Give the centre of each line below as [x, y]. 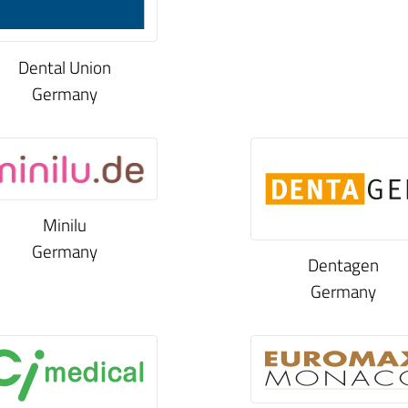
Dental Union [65, 66]
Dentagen [343, 265]
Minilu [65, 225]
